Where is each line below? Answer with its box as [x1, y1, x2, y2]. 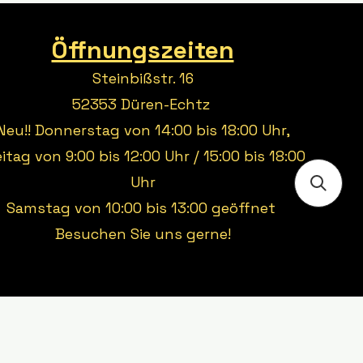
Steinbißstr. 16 [92, 69, 194, 88]
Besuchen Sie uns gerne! [54, 224, 231, 243]
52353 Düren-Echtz [71, 95, 214, 113]
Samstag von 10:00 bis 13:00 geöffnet [6, 199, 280, 217]
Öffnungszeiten [51, 34, 234, 66]
